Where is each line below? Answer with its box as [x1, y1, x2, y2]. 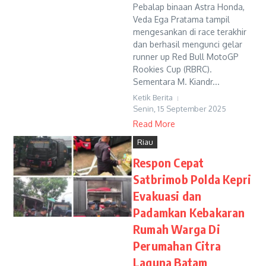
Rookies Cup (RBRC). [133, 64, 212, 74]
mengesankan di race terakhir [133, 27, 246, 37]
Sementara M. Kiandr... [133, 77, 220, 87]
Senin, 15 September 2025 [133, 104, 226, 113]
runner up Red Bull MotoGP [133, 52, 239, 62]
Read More [133, 119, 175, 129]
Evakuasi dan [133, 188, 202, 203]
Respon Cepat [133, 155, 204, 170]
